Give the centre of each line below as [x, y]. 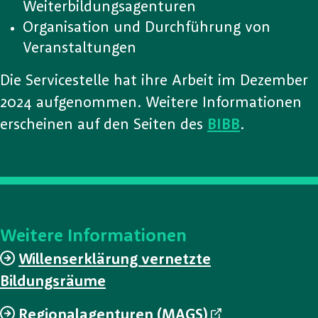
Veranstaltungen [82, 48]
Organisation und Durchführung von [147, 28]
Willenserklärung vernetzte [115, 260]
